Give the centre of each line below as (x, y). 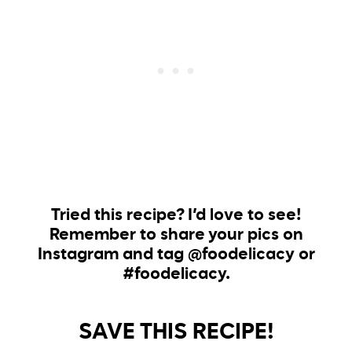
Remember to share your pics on (176, 236)
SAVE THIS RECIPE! (176, 333)
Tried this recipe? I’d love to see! (176, 216)
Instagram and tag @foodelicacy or (176, 255)
